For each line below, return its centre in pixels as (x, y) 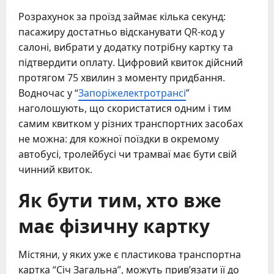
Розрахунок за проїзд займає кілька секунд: (122, 17)
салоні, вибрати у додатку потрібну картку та (126, 47)
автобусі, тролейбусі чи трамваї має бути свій (128, 154)
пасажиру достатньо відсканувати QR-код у (121, 32)
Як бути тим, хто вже (120, 199)
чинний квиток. (55, 170)
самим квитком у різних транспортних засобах (131, 124)
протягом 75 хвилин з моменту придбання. (122, 78)
